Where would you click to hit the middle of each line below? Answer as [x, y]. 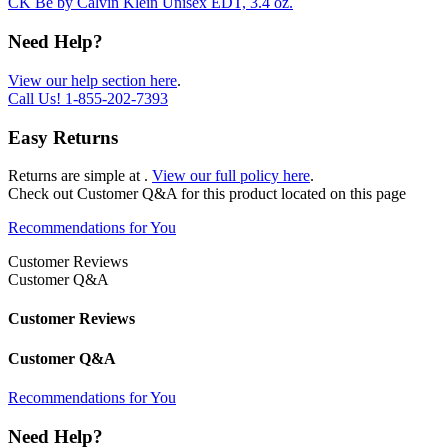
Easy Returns [63, 137]
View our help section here [92, 80]
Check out [42, 194]
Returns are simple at [76, 176]
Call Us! [36, 98]
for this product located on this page [293, 194]
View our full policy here [231, 176]
